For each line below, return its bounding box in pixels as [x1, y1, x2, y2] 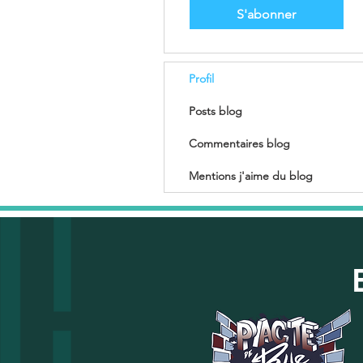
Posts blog [189, 104, 242, 118]
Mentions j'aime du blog [189, 169, 313, 183]
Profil [189, 71, 214, 86]
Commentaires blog [189, 136, 290, 151]
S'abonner [237, 6, 296, 22]
